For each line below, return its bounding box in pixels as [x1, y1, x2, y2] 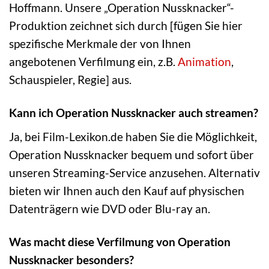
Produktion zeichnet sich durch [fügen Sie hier [9, 19, 243, 33]
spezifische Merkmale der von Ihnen [9, 37, 191, 51]
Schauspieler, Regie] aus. [9, 73, 131, 87]
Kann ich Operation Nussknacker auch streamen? [9, 106, 258, 120]
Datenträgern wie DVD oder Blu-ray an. [9, 201, 210, 216]
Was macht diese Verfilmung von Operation [9, 234, 231, 249]
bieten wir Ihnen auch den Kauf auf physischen [9, 183, 244, 198]
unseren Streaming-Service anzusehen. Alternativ [9, 165, 260, 180]
